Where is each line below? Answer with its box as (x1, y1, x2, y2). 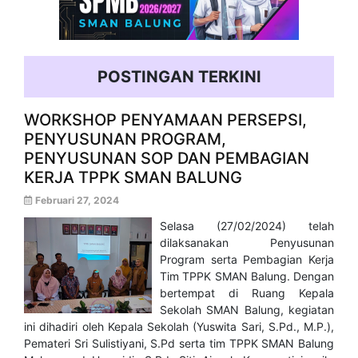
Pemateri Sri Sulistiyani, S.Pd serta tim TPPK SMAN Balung (24, 336, 334, 351)
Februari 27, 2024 (33, 194, 119, 207)
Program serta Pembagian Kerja (160, 253, 334, 267)
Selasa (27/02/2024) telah (160, 219, 334, 233)
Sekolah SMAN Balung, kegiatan (160, 303, 334, 317)
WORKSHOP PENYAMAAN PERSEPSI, (24, 110, 307, 130)
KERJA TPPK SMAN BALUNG (24, 168, 242, 188)
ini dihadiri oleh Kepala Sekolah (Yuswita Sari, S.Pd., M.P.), (24, 320, 334, 334)
